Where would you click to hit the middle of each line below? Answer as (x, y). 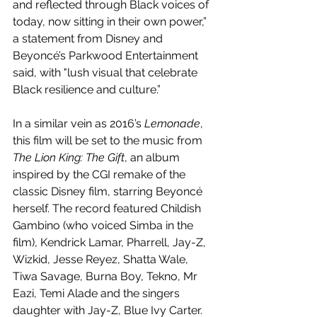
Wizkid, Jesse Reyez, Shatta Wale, (102, 259)
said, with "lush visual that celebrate (106, 72)
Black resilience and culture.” (87, 89)
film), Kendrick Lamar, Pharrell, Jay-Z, (111, 242)
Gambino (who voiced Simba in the (104, 225)
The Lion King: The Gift (69, 157)
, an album (154, 157)
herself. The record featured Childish (108, 208)
